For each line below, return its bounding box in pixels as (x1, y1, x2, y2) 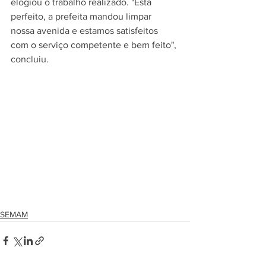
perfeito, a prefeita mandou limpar (11, 11, 154, 22)
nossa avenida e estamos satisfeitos (11, 26, 160, 36)
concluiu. (11, 54, 49, 65)
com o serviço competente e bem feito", (11, 40, 179, 50)
